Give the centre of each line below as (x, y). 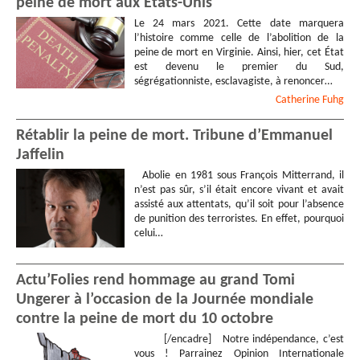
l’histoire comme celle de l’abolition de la (239, 38)
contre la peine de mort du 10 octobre (145, 319)
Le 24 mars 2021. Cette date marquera (239, 23)
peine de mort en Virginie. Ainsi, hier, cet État (239, 52)
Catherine (299, 100)
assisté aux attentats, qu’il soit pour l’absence (239, 205)
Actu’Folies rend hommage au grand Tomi (155, 281)
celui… (148, 234)
